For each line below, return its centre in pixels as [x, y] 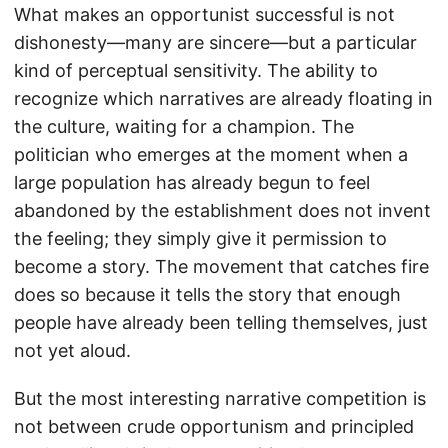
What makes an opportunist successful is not [204, 14]
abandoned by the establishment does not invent [222, 210]
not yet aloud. [72, 350]
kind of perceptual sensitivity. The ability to [196, 70]
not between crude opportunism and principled [214, 426]
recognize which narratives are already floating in [223, 98]
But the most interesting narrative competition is [220, 398]
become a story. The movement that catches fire [221, 266]
